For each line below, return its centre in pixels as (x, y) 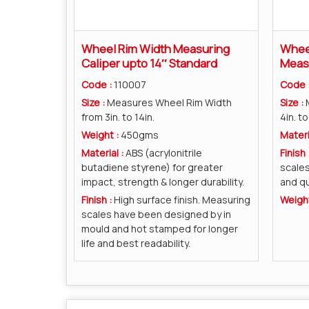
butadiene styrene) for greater (152, 167)
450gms (140, 134)
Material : (103, 152)
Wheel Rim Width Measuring (156, 48)
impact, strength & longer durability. (163, 181)
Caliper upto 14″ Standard (149, 63)
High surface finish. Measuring (182, 199)
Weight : (101, 134)
